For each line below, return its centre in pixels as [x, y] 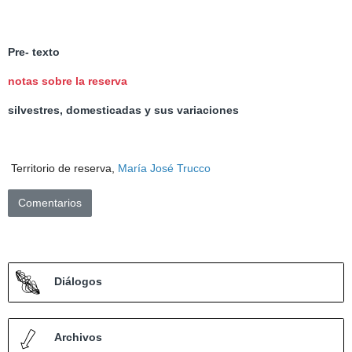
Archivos [78, 337]
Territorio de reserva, [63, 169]
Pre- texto [34, 52]
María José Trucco [164, 169]
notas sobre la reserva [68, 81]
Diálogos [78, 282]
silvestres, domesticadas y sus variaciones [123, 110]
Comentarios [50, 203]
